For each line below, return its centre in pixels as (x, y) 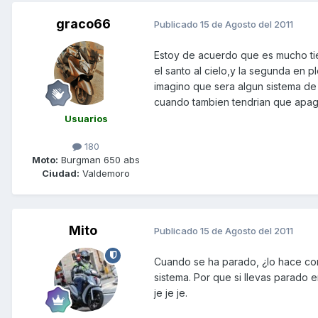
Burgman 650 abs (99, 159)
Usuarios (86, 118)
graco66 (83, 23)
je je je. (171, 292)
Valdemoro (105, 173)
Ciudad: (61, 173)
